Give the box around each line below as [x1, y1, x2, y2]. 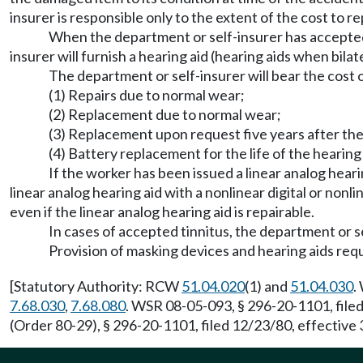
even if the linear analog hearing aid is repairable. [10, 203, 314, 220]
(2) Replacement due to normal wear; [49, 105, 281, 123]
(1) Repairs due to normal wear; [49, 86, 245, 104]
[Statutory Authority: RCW [10, 277, 181, 295]
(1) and [245, 277, 290, 295]
